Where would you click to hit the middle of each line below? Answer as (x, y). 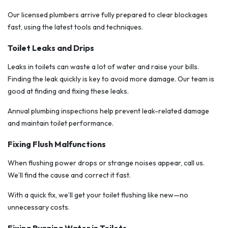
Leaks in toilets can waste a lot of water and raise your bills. (103, 67)
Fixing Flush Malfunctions (57, 144)
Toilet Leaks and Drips (51, 48)
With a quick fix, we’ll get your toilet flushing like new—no (98, 195)
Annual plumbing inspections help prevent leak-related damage (108, 111)
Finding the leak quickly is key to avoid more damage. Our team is (111, 79)
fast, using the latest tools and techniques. (75, 27)
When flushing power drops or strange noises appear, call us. (106, 163)
